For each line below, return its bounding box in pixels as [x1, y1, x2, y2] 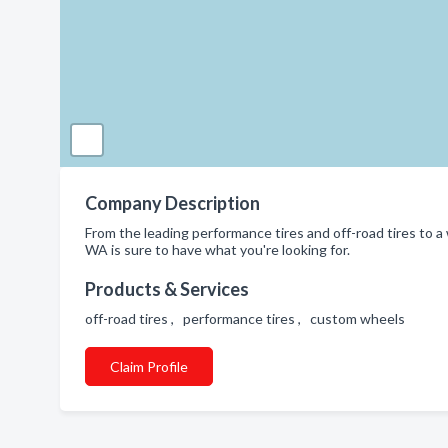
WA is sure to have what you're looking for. [85, 241, 350, 258]
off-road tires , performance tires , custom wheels [85, 310, 411, 327]
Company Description [85, 192, 260, 214]
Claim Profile [110, 358, 188, 375]
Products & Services [85, 278, 249, 300]
